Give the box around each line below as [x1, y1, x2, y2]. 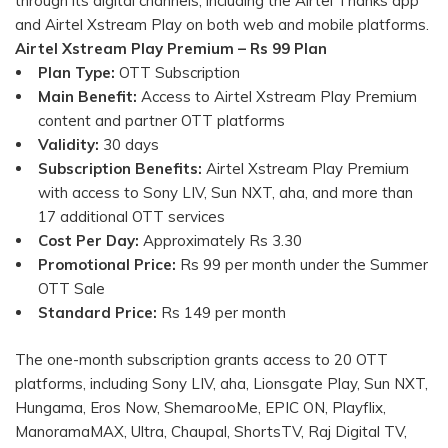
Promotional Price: [38, 255, 176, 275]
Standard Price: [38, 303, 157, 323]
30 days [99, 135, 159, 155]
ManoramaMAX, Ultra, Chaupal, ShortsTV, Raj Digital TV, [15, 421, 407, 441]
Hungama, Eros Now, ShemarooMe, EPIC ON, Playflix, [15, 397, 386, 417]
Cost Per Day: [38, 231, 139, 251]
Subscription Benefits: [38, 159, 202, 179]
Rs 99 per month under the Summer [176, 255, 428, 275]
